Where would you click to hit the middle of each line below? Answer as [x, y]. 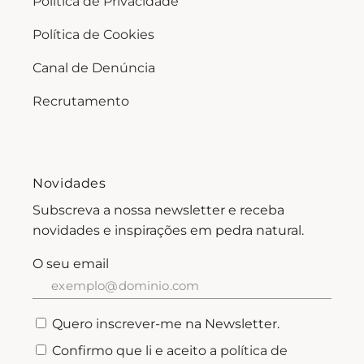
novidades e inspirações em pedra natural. [169, 230]
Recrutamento [81, 101]
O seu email [71, 263]
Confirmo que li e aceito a [136, 350]
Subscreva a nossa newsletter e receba [159, 210]
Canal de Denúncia [94, 67]
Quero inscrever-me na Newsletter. [166, 323]
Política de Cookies [94, 34]
